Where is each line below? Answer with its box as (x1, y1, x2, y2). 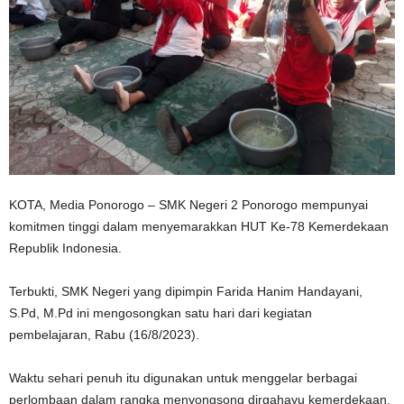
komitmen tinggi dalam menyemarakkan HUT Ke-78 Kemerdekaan (9, 219, 389, 234)
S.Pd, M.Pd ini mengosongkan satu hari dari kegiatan (9, 306, 312, 320)
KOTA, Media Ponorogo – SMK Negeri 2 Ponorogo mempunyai (9, 197, 368, 212)
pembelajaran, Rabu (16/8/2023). (9, 327, 199, 342)
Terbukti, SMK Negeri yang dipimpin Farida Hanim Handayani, (9, 284, 363, 298)
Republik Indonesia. (9, 241, 122, 255)
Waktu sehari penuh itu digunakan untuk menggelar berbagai (9, 371, 357, 385)
